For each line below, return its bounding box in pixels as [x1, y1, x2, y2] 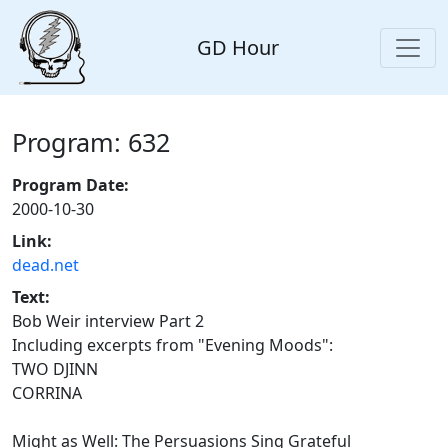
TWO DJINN [12, 358, 98, 381]
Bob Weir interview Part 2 [12, 310, 204, 333]
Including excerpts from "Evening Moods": [12, 334, 333, 357]
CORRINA [12, 382, 82, 405]
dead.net [12, 254, 79, 277]
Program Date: [12, 174, 129, 197]
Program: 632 [12, 125, 170, 160]
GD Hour [197, 33, 279, 61]
